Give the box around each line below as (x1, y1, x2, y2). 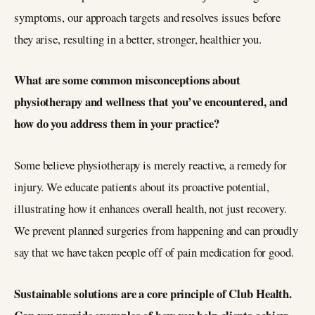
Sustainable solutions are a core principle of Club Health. (14, 284, 292, 302)
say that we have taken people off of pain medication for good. (14, 244, 294, 260)
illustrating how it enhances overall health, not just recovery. (14, 200, 287, 217)
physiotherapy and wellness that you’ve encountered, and (14, 93, 288, 111)
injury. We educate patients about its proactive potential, (14, 179, 270, 195)
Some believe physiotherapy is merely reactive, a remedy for (14, 157, 288, 173)
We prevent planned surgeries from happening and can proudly (14, 222, 299, 238)
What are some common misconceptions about (14, 71, 240, 89)
